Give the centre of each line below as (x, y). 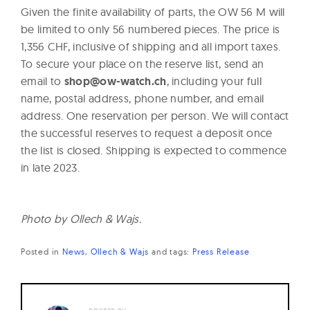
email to (43, 81)
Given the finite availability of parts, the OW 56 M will (153, 12)
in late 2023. (50, 168)
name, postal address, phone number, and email (143, 99)
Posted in (42, 252)
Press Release (221, 252)
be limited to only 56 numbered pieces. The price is (151, 29)
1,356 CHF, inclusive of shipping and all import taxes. (151, 47)
